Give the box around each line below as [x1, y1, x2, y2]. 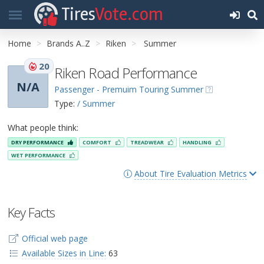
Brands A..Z [47, 38, 90, 49]
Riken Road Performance [54, 63, 197, 82]
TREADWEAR [130, 138, 165, 147]
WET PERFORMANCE [11, 151, 67, 159]
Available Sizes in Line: [21, 247, 106, 259]
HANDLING [183, 138, 213, 147]
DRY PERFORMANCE [11, 138, 65, 147]
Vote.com [95, 4, 163, 25]
